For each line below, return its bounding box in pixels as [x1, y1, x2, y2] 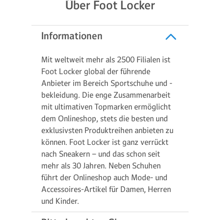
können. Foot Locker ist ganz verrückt [41, 137, 168, 147]
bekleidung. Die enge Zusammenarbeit [41, 90, 170, 100]
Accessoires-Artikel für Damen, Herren [41, 184, 171, 194]
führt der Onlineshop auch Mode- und [41, 172, 167, 182]
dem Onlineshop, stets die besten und [41, 113, 168, 123]
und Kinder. [41, 196, 79, 206]
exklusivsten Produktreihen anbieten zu [41, 125, 173, 135]
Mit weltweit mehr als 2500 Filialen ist [41, 55, 170, 64]
